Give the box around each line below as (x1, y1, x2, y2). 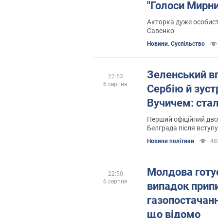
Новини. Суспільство (147, 40, 205, 47)
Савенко (147, 26, 174, 35)
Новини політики (147, 137, 194, 145)
